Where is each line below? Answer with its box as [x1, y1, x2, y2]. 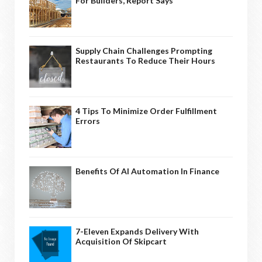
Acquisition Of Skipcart [75, 236, 167, 246]
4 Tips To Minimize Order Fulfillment [75, 105, 217, 116]
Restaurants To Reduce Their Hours [75, 55, 215, 65]
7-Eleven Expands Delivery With [75, 226, 199, 236]
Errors [75, 115, 100, 126]
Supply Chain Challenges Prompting [75, 45, 212, 56]
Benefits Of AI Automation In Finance [75, 166, 219, 176]
